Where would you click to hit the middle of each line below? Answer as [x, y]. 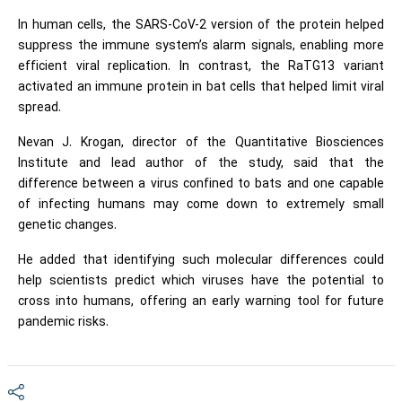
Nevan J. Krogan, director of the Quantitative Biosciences [201, 143]
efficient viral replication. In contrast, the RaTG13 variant [201, 66]
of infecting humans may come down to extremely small [201, 205]
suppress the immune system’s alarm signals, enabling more [201, 46]
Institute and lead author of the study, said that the [201, 163]
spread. [39, 108]
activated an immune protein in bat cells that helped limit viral [201, 87]
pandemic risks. [63, 322]
